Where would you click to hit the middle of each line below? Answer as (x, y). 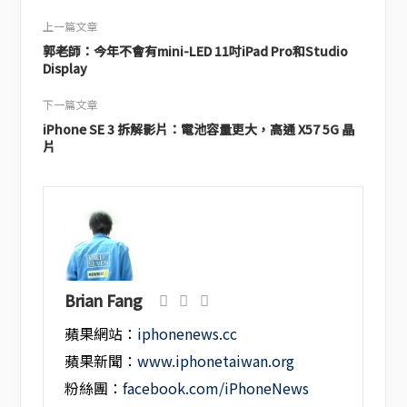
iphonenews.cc (188, 334)
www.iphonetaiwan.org (216, 362)
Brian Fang (104, 300)
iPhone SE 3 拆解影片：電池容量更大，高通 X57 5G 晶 (198, 129)
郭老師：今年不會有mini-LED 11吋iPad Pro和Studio (195, 50)
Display (65, 68)
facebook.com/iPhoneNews (216, 389)
